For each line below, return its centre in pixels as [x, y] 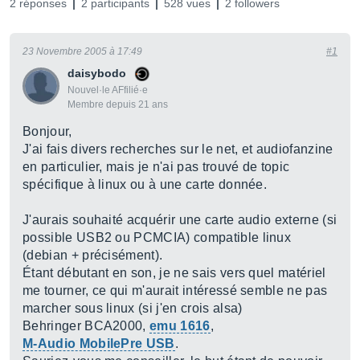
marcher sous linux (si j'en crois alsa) [133, 308]
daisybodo [97, 73]
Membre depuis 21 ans [118, 104]
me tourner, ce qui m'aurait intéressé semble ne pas [175, 290]
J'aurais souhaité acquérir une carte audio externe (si [180, 220]
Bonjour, [47, 131]
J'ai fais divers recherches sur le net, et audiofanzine [178, 149]
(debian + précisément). [93, 255]
